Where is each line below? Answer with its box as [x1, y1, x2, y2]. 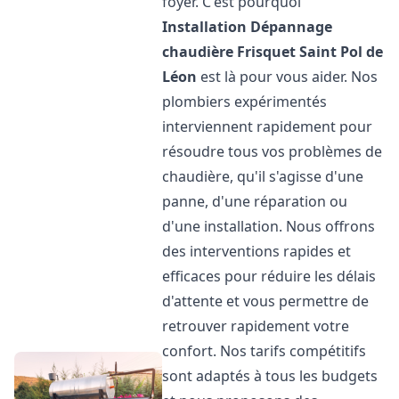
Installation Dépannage [162, 17, 333, 37]
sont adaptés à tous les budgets [162, 366, 379, 386]
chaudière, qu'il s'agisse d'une [162, 167, 364, 186]
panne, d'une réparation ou [162, 191, 348, 211]
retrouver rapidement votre [162, 316, 350, 336]
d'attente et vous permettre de [162, 291, 370, 311]
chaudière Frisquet [162, 42, 297, 61]
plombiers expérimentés [162, 92, 328, 111]
